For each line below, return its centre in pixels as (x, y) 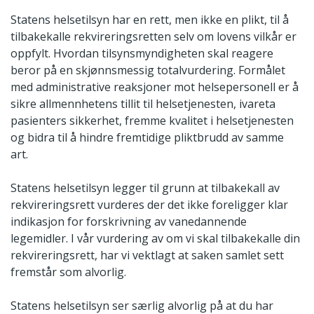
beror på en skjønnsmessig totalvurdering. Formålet (148, 70)
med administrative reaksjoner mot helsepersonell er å (155, 87)
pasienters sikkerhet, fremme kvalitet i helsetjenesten (152, 121)
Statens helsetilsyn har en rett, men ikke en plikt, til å (150, 20)
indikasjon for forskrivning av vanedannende (129, 222)
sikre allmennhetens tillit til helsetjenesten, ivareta (143, 104)
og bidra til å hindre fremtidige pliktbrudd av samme (147, 138)
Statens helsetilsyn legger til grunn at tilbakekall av (145, 188)
